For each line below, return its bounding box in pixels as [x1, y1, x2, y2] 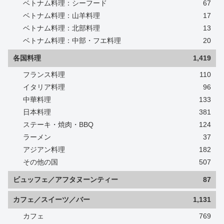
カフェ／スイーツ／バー [13, 195, 90, 203]
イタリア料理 [23, 82, 65, 91]
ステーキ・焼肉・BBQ [23, 120, 93, 128]
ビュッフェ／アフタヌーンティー [13, 175, 118, 183]
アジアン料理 [23, 145, 65, 153]
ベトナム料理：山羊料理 [23, 11, 100, 19]
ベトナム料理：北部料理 [23, 23, 100, 32]
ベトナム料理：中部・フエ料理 [23, 36, 121, 44]
